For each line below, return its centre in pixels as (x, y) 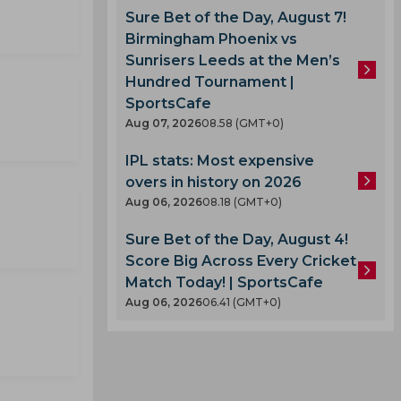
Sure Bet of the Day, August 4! (237, 239)
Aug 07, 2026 (163, 123)
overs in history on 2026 (213, 182)
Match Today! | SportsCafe (224, 282)
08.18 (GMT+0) (242, 202)
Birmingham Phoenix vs (211, 39)
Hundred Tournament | (210, 82)
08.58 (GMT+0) (243, 123)
